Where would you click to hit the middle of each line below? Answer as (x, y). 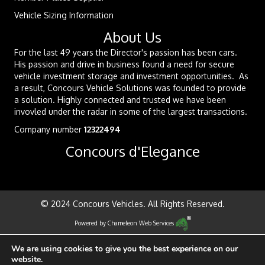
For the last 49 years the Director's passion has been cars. (126, 53)
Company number (49, 130)
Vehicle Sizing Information (64, 15)
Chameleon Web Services (141, 223)
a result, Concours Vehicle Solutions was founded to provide (130, 88)
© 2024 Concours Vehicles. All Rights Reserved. (132, 204)
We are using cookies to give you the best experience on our (125, 249)
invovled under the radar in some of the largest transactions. (131, 112)
